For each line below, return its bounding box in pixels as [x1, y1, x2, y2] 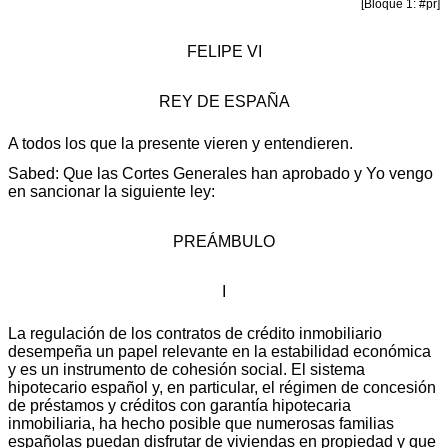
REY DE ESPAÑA [158, 92, 290, 110]
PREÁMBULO [173, 232, 275, 250]
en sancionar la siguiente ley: [8, 182, 215, 200]
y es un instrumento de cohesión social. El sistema [8, 360, 365, 378]
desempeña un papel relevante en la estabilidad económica [8, 342, 431, 360]
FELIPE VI [186, 42, 262, 60]
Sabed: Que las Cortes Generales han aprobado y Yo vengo [8, 164, 433, 182]
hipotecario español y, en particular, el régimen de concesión [8, 378, 436, 396]
